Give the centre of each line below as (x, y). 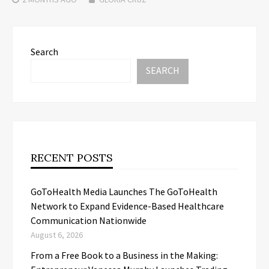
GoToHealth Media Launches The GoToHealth (124, 191)
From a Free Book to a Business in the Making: (124, 255)
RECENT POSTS (72, 157)
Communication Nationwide (89, 220)
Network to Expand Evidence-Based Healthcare (127, 206)
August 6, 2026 (57, 234)
